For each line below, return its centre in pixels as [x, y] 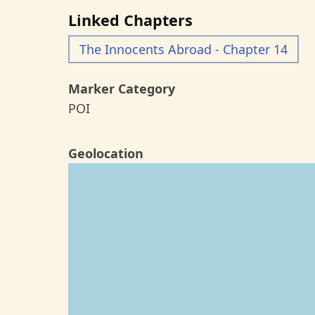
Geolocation [106, 153]
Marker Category [122, 89]
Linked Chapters [130, 20]
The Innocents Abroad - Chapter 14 [184, 49]
